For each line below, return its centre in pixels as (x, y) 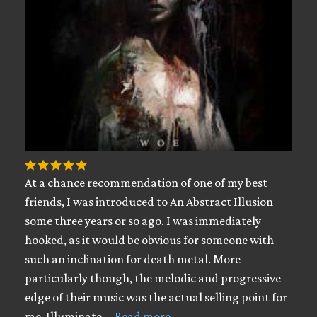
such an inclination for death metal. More (133, 259)
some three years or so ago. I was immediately (143, 221)
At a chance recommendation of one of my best (146, 183)
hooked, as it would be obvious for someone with (149, 240)
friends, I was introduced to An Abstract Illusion (149, 202)
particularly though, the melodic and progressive (153, 278)
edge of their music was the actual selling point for (156, 297)
